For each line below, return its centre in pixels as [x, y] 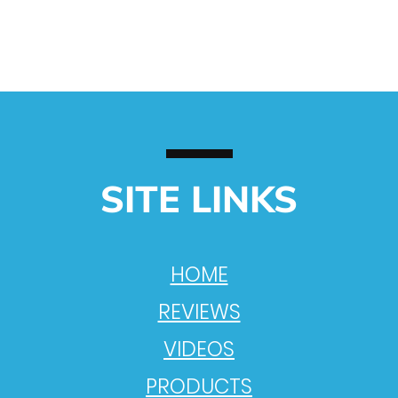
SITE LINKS [199, 200]
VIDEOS [199, 349]
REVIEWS [199, 312]
